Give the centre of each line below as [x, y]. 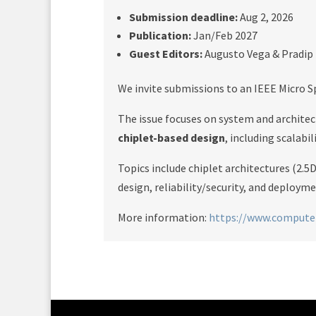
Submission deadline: [183, 17]
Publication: [160, 35]
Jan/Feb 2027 [224, 35]
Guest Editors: [166, 54]
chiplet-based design [171, 138]
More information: [163, 217]
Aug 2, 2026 [266, 17]
